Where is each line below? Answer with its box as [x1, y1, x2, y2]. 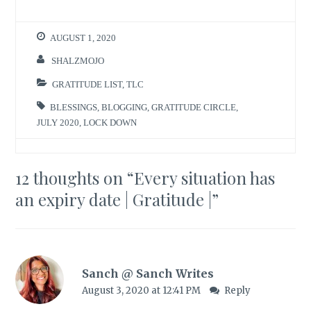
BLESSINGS [50, 103, 98, 112]
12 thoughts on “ [15, 167, 135, 190]
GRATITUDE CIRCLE [151, 103, 237, 112]
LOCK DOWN [83, 118, 137, 128]
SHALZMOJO [51, 56, 105, 66]
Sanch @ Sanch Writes [81, 267, 214, 281]
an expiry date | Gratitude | [15, 188, 212, 211]
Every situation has [134, 167, 276, 190]
